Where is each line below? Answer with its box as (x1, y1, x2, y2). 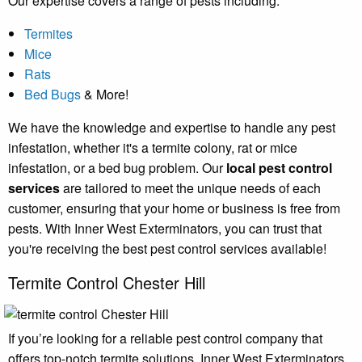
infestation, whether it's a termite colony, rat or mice (8, 137, 297, 157)
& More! (81, 84, 128, 103)
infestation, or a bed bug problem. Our (8, 158, 226, 177)
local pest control (226, 158, 332, 177)
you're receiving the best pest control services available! (8, 238, 326, 258)
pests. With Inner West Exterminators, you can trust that (8, 218, 322, 238)
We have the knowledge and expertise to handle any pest (8, 117, 335, 137)
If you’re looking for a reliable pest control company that (8, 328, 322, 347)
